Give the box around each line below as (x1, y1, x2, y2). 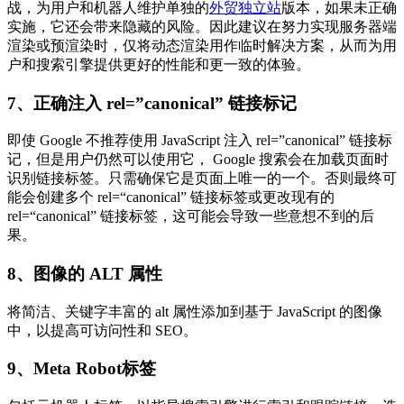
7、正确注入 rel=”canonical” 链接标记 (7, 93, 297, 113)
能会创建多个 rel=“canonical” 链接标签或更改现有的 (7, 189, 335, 206)
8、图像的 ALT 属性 (7, 264, 162, 283)
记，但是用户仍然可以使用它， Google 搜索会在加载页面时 (7, 151, 389, 168)
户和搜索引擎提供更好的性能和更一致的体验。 (7, 56, 310, 72)
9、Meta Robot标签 (7, 359, 156, 379)
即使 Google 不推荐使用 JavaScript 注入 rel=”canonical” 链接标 (7, 133, 392, 149)
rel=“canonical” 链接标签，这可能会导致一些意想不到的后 (7, 208, 374, 225)
